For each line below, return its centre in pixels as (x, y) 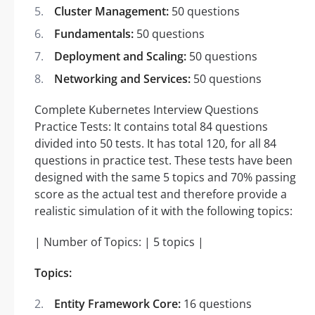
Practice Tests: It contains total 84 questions (151, 126)
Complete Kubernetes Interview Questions (147, 109)
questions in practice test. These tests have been (163, 160)
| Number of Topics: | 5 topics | (119, 242)
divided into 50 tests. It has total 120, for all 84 (155, 143)
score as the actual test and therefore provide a (161, 194)
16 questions (216, 303)
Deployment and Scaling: (120, 56)
